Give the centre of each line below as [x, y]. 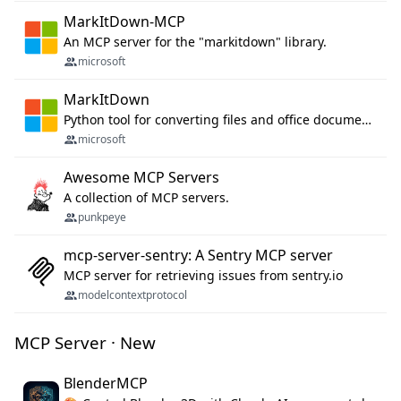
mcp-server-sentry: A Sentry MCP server [198, 256]
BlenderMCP [106, 384]
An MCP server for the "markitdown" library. [195, 42]
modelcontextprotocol [132, 295]
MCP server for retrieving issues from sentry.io [203, 276]
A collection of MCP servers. [146, 198]
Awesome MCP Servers [141, 178]
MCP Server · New [85, 343]
